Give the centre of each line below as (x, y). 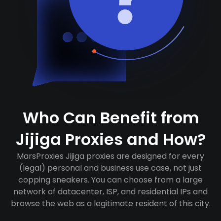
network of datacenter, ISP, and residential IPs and (110, 192)
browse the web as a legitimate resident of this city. (110, 203)
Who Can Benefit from (110, 118)
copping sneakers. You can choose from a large (110, 180)
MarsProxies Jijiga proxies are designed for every (110, 156)
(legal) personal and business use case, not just (110, 168)
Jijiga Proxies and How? (110, 139)
